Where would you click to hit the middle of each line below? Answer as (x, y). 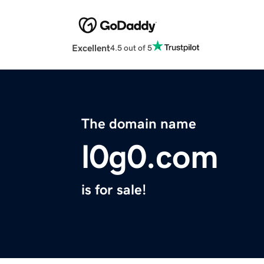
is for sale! (114, 190)
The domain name (139, 124)
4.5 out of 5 (131, 47)
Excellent (91, 48)
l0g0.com (150, 157)
